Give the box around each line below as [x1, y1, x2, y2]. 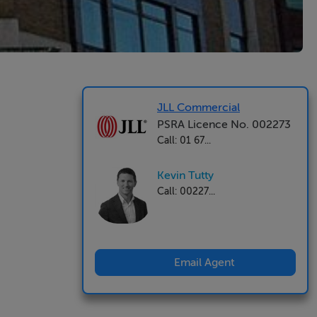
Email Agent [173, 256, 234, 269]
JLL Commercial [157, 101, 240, 114]
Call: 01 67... [157, 134, 211, 146]
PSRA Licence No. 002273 [157, 118, 291, 131]
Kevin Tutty [157, 169, 214, 182]
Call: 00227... [157, 185, 215, 197]
